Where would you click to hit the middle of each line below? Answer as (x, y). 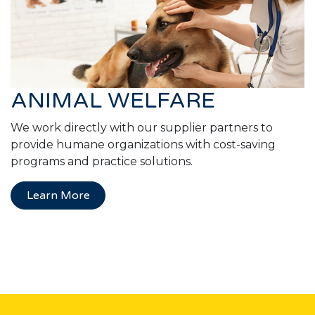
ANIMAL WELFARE (113, 100)
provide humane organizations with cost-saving (143, 144)
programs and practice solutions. (102, 161)
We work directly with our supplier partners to (142, 127)
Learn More (58, 195)
